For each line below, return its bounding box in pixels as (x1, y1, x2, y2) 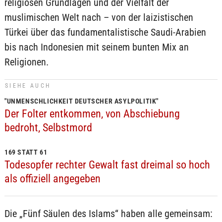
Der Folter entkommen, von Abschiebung (4, 108, 180, 120)
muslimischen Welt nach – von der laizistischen (4, 11, 193, 23)
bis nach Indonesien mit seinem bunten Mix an (4, 41, 189, 53)
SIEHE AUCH (4, 82, 51, 89)
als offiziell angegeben (4, 172, 101, 185)
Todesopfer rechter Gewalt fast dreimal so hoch (4, 159, 210, 171)
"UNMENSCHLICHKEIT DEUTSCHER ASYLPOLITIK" (4, 97, 159, 105)
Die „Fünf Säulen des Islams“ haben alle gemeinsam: (4, 208, 213, 220)
